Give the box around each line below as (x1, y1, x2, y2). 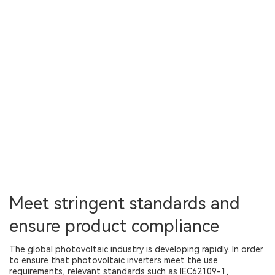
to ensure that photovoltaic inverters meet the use (9, 255, 218, 265)
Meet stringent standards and (9, 193, 240, 214)
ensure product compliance (9, 216, 219, 236)
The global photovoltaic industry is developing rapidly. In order (9, 244, 263, 254)
